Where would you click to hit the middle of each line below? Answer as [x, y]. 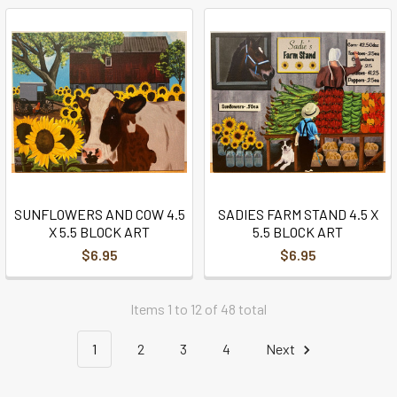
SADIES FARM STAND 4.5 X [298, 214]
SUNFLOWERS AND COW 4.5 [99, 214]
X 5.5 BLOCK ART [99, 231]
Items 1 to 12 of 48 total [198, 308]
